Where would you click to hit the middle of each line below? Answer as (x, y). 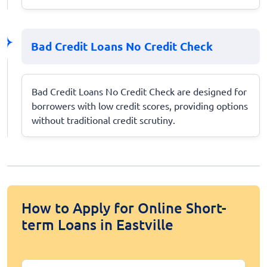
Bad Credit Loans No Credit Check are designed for (139, 91)
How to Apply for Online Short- (124, 207)
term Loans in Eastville (97, 224)
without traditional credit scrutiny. (103, 119)
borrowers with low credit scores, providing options (140, 105)
